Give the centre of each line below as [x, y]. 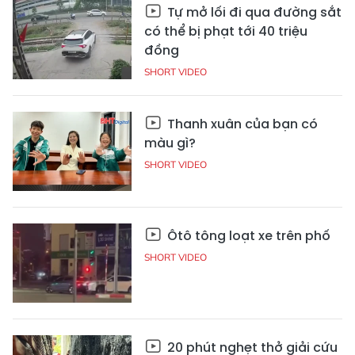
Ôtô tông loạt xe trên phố [247, 235]
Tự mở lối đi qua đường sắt [253, 12]
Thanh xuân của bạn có [241, 124]
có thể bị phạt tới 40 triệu [226, 31]
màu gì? [170, 143]
